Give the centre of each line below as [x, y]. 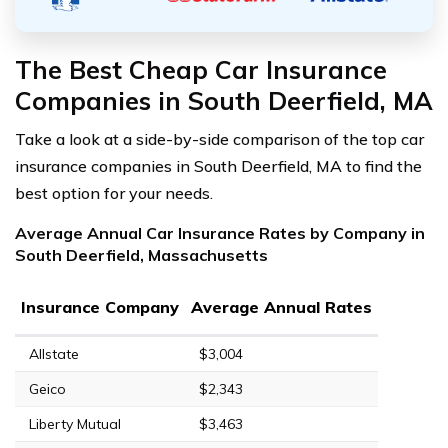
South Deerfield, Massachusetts [141, 254]
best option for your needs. [114, 192]
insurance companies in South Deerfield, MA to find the [218, 165]
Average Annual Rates [281, 306]
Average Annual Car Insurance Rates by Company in [220, 232]
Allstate [54, 353]
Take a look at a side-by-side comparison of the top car [219, 138]
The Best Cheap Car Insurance [201, 69]
